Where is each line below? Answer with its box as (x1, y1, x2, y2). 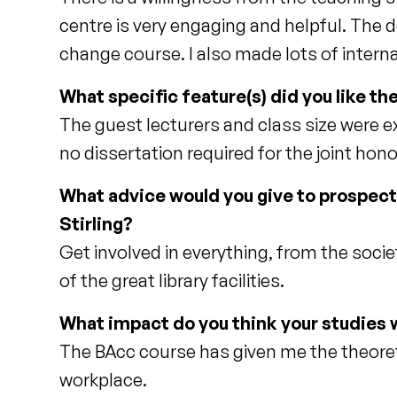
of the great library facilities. (59, 269, 289, 292)
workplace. (59, 369, 148, 391)
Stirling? (59, 213, 134, 235)
